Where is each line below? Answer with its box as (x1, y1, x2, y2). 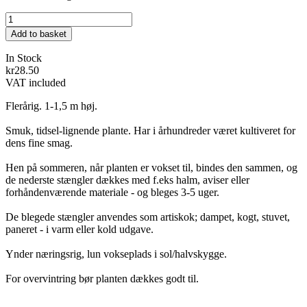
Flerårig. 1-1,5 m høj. (5, 100, 100, 112)
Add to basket (11, 29, 66, 40)
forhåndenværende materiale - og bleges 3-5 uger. (5, 186, 222, 199)
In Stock (5, 52, 42, 64)
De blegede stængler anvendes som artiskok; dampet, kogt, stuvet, (5, 211, 290, 223)
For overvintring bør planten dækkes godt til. (5, 273, 201, 285)
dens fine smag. (5, 137, 73, 149)
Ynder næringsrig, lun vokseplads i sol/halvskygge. (5, 248, 227, 260)
